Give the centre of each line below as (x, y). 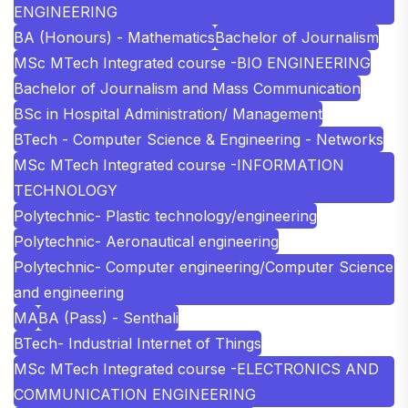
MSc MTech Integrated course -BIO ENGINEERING (192, 62)
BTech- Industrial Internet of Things (138, 343)
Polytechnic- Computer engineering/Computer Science (204, 266)
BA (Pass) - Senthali (108, 317)
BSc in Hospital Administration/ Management (168, 113)
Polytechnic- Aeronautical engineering (146, 241)
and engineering (69, 292)
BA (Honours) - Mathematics (114, 37)
